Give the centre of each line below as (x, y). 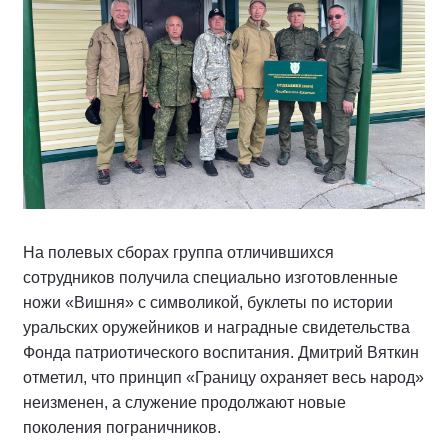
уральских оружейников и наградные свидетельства (216, 327)
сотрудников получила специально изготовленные (210, 277)
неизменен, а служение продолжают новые (184, 402)
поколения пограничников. (122, 427)
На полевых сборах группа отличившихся (178, 252)
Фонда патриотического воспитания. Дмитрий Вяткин (221, 352)
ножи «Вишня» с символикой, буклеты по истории (208, 302)
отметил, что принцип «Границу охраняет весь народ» (223, 377)
